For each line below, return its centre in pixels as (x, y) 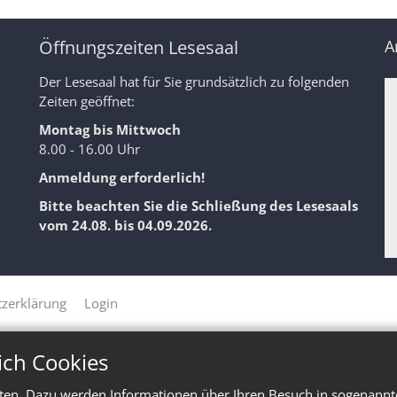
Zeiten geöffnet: (87, 101)
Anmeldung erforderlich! (122, 178)
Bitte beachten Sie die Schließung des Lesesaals (198, 206)
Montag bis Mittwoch (110, 130)
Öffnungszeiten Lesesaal (139, 48)
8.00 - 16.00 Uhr (90, 149)
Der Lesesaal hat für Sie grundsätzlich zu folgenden (194, 82)
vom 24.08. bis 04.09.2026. (125, 226)
